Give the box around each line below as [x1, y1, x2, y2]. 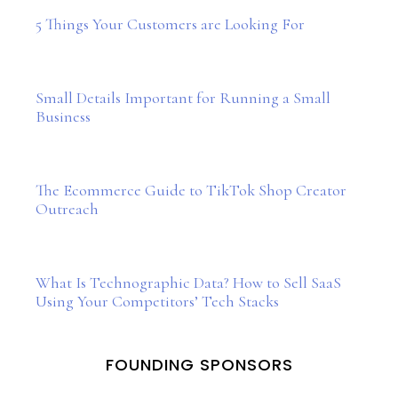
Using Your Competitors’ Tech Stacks [36, 291, 279, 311]
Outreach [36, 199, 99, 219]
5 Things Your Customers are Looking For [36, 14, 305, 34]
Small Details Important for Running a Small [36, 88, 330, 107]
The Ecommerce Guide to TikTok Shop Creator [36, 180, 346, 200]
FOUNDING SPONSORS [105, 354, 293, 376]
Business [36, 107, 91, 126]
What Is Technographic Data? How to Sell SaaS [36, 273, 341, 292]
